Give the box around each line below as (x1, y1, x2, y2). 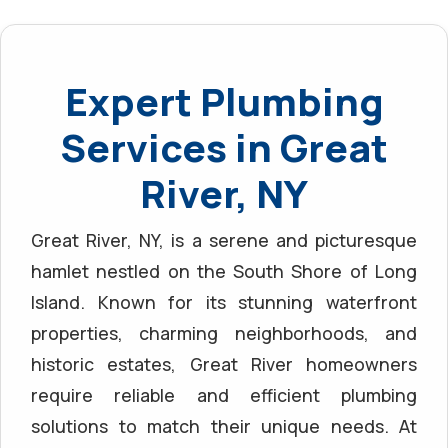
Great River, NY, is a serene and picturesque (31, 227, 417, 252)
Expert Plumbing (64, 74, 384, 128)
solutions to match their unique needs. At (31, 413, 417, 438)
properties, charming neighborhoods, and (31, 320, 417, 345)
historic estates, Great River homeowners (31, 351, 417, 376)
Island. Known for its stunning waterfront (31, 289, 417, 314)
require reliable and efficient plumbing (31, 382, 417, 407)
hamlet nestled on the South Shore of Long (31, 258, 417, 283)
